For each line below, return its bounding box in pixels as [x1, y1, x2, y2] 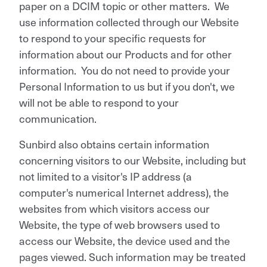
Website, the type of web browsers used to [19, 216, 220, 232]
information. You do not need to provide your [19, 61, 230, 78]
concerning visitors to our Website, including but [19, 151, 246, 168]
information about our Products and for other [19, 45, 232, 62]
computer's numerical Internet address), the [19, 184, 229, 200]
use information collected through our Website [19, 13, 239, 30]
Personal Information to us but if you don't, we [19, 77, 235, 94]
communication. [19, 110, 97, 126]
